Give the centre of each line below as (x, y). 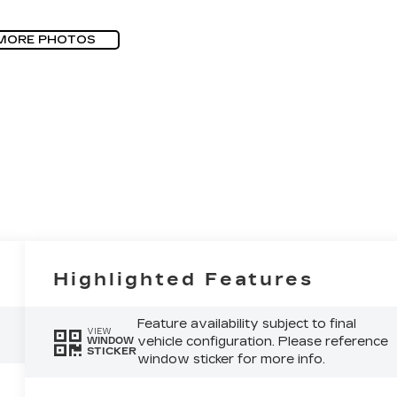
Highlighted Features (184, 279)
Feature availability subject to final (246, 323)
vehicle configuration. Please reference (262, 341)
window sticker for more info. (231, 359)
